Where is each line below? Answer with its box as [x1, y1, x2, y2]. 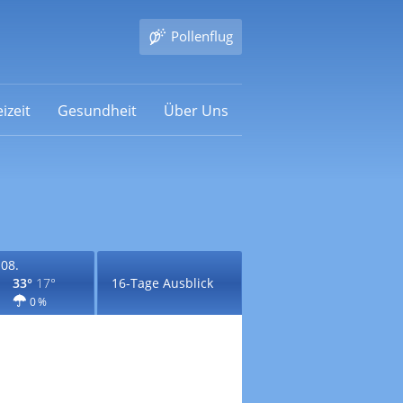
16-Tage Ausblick [111, 274, 213, 291]
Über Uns [163, 100, 228, 121]
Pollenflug [170, 27, 233, 45]
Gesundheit [57, 100, 137, 121]
